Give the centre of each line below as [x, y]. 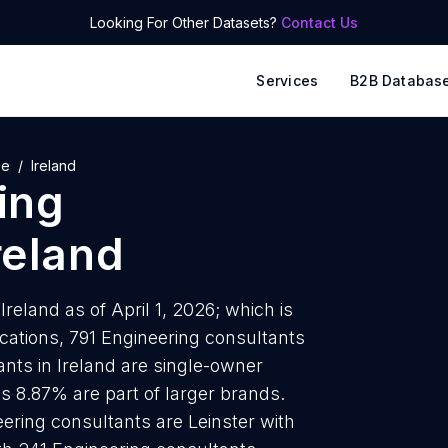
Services [287, 80]
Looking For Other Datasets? [185, 22]
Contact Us [319, 22]
